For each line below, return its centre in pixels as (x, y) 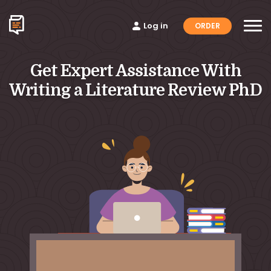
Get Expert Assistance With (135, 71)
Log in (156, 25)
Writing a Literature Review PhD (135, 90)
